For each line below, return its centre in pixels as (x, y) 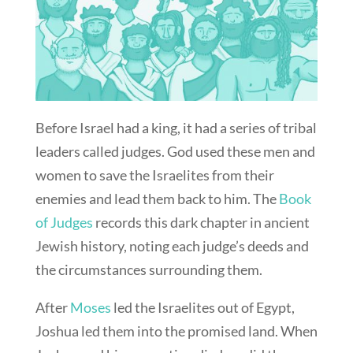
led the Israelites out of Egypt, (203, 308)
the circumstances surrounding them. (149, 270)
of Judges (64, 223)
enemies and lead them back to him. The (157, 199)
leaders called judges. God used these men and (175, 152)
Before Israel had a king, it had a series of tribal (176, 128)
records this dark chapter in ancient (201, 223)
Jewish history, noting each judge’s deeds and (172, 246)
